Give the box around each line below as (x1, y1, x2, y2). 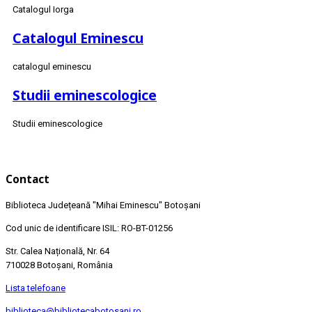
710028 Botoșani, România (6, 259, 113, 270)
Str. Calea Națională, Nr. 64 (6, 245, 109, 256)
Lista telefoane (6, 282, 65, 293)
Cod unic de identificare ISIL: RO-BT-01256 (6, 222, 173, 233)
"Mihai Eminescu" (93, 199, 164, 210)
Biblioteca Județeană (6, 199, 93, 210)
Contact (6, 172, 49, 187)
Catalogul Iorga (13, 3, 74, 15)
